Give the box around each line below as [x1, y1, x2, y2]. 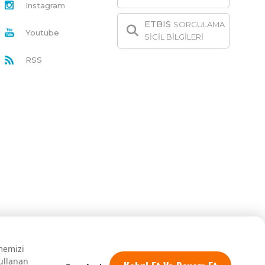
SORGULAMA [173, 19, 225, 29]
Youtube [25, 27, 59, 37]
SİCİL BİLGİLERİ [144, 31, 203, 41]
